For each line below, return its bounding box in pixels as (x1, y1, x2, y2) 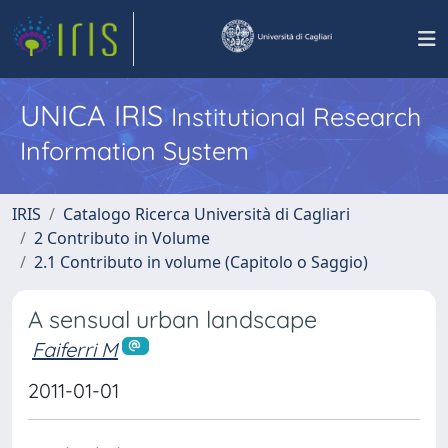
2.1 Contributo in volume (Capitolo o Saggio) (34, 251, 368, 273)
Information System (20, 135, 249, 166)
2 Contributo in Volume (34, 227, 210, 249)
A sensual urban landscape (28, 305, 317, 334)
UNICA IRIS (20, 97, 171, 133)
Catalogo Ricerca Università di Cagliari (63, 203, 350, 225)
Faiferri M (32, 337, 118, 362)
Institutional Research (171, 101, 421, 132)
